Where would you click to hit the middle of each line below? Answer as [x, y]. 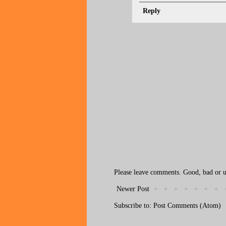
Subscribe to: [134, 205]
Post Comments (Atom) [187, 205]
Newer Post [133, 189]
